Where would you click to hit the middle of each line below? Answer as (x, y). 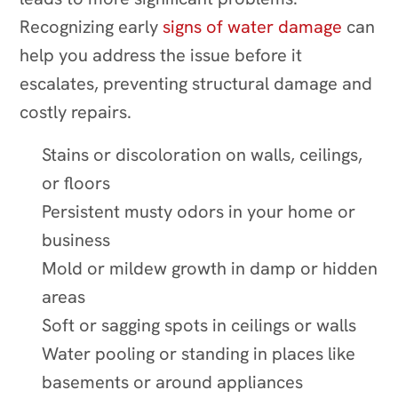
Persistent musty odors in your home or (199, 211)
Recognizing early (89, 26)
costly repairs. (76, 111)
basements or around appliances (173, 382)
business (76, 239)
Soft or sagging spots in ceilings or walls (199, 325)
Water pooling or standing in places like (199, 353)
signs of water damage (253, 26)
